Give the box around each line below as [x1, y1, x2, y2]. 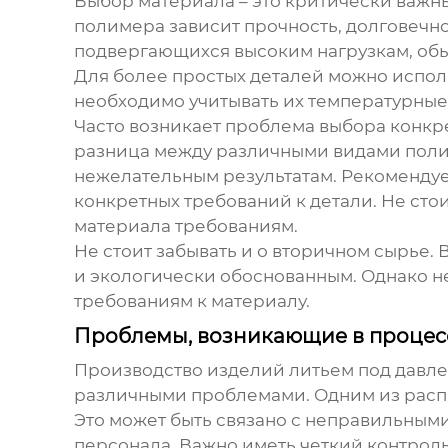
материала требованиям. [73, 216, 298, 237]
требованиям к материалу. [73, 291, 310, 312]
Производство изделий [73, 360, 289, 381]
